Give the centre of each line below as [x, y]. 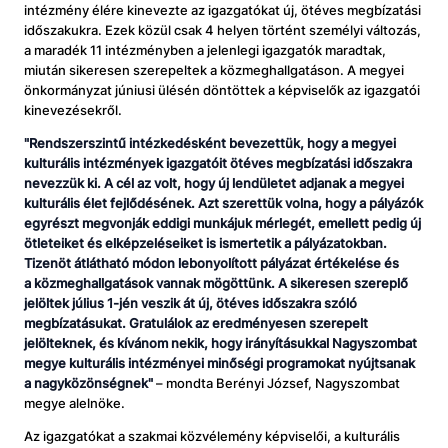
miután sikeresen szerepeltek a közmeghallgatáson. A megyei [214, 70]
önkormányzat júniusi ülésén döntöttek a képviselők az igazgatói [222, 90]
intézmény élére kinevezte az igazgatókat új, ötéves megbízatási [222, 10]
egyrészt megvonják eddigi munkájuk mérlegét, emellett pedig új [222, 223]
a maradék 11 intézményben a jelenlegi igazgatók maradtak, [205, 50]
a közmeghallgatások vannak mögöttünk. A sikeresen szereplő [216, 283]
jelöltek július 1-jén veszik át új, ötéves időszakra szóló [190, 303]
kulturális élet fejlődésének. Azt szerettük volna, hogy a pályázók [223, 203]
